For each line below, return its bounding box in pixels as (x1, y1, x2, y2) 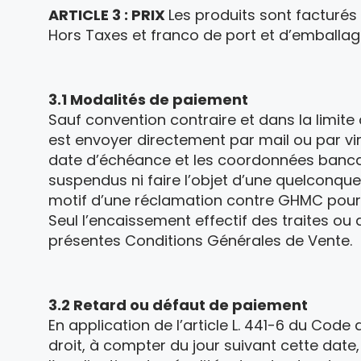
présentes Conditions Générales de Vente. (48, 230, 352, 251)
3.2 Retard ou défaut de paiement (48, 295, 308, 315)
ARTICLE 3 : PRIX (48, 5, 168, 25)
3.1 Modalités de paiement (48, 89, 248, 110)
